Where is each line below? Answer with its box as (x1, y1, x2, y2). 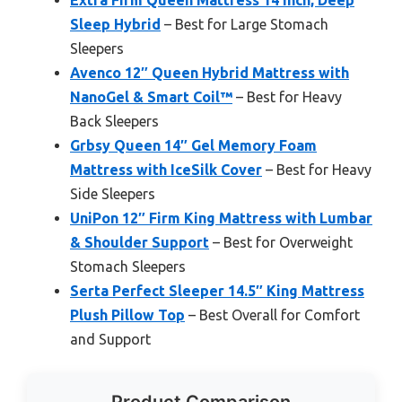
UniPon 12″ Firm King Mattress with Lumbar (70, 210, 372, 227)
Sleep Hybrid (70, 16, 161, 33)
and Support (70, 331, 151, 348)
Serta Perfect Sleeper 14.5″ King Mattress (70, 283, 364, 300)
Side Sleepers (70, 186, 155, 203)
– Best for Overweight (209, 234, 353, 251)
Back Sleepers (70, 113, 159, 130)
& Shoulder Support (70, 234, 209, 251)
